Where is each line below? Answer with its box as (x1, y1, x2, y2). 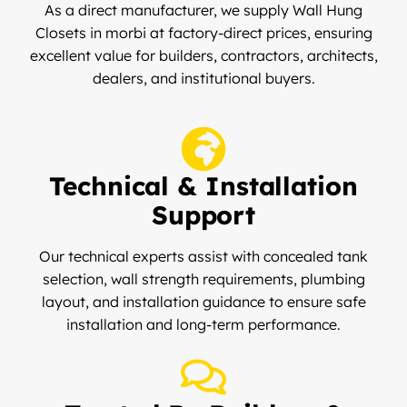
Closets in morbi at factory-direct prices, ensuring (35, 24, 372, 43)
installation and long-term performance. (66, 315, 341, 334)
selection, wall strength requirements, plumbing (42, 270, 365, 289)
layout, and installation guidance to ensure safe (41, 293, 366, 312)
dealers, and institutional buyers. (92, 69, 315, 88)
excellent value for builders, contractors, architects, (29, 46, 378, 65)
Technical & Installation (49, 170, 358, 203)
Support (151, 199, 256, 232)
